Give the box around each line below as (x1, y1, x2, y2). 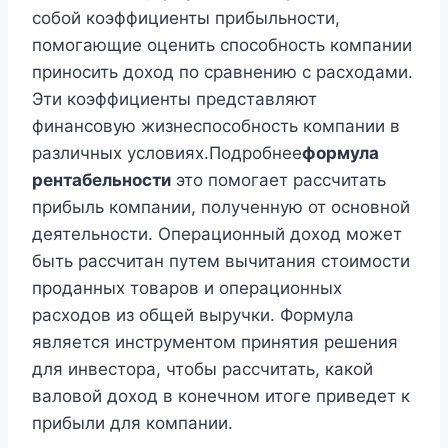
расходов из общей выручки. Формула (32, 305, 354, 325)
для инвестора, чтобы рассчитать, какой (32, 359, 373, 379)
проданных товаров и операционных (32, 278, 342, 298)
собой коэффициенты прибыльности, (32, 8, 340, 28)
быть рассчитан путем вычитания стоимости (32, 251, 410, 271)
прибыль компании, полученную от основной (32, 197, 410, 217)
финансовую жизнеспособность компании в (32, 116, 400, 136)
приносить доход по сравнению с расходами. (32, 62, 413, 82)
